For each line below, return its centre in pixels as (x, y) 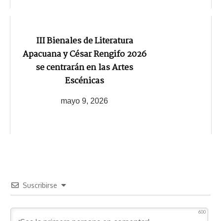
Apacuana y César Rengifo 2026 (84, 54)
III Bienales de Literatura (84, 41)
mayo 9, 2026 (84, 101)
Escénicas (84, 81)
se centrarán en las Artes (84, 68)
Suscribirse (40, 185)
